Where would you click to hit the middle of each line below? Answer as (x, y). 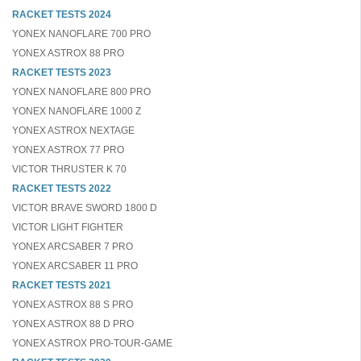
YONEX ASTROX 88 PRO (68, 53)
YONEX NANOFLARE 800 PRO (81, 92)
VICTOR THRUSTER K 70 (69, 169)
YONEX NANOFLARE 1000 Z (77, 111)
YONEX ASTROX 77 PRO (68, 150)
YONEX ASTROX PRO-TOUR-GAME (92, 343)
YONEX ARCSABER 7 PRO (73, 247)
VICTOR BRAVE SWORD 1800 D (85, 208)
